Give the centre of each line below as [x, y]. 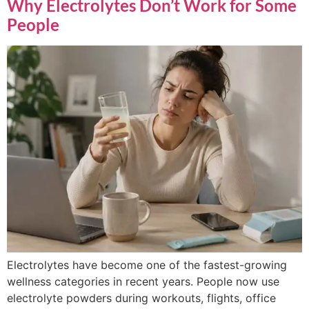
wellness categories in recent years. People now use [143, 281]
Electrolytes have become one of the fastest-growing [147, 265]
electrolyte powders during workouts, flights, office [141, 298]
